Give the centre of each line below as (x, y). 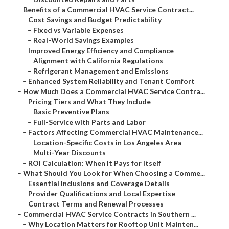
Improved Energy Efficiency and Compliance (101, 51)
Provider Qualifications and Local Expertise (102, 194)
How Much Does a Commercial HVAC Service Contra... (114, 91)
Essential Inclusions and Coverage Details (99, 184)
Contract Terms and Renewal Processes (96, 204)
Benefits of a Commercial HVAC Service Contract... (108, 10)
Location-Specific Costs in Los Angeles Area (107, 143)
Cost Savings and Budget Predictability (95, 20)
